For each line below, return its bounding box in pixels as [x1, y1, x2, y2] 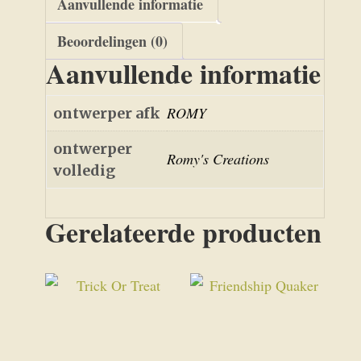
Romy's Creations [166, 149, 269, 169]
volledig [52, 161, 115, 180]
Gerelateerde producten [44, 212, 322, 253]
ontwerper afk [52, 104, 160, 123]
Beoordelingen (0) [56, 31, 168, 52]
